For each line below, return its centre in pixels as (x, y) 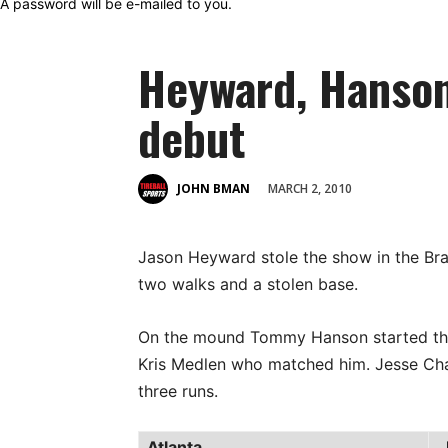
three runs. (178, 391)
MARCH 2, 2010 (310, 188)
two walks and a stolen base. (248, 284)
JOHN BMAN (213, 189)
